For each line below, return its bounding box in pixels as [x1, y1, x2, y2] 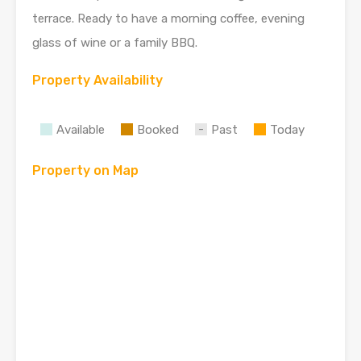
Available [56, 122, 105, 137]
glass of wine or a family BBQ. [32, 35, 197, 50]
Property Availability [32, 73, 163, 88]
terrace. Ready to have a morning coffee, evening [32, 11, 305, 26]
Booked [137, 122, 179, 137]
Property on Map [32, 163, 139, 178]
